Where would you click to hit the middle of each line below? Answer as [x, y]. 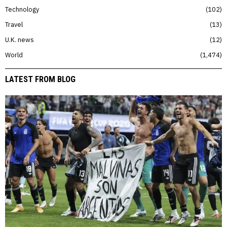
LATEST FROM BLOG [40, 79]
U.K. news [20, 40]
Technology [22, 9]
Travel [14, 25]
